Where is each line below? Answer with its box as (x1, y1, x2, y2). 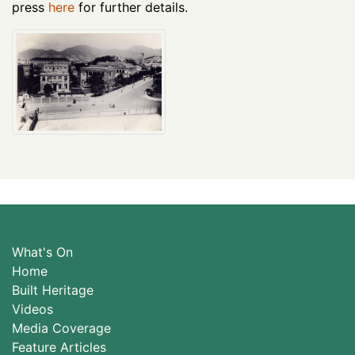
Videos (12, 300, 53, 317)
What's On (12, 243, 73, 260)
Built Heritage (12, 281, 94, 298)
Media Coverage (12, 319, 111, 336)
